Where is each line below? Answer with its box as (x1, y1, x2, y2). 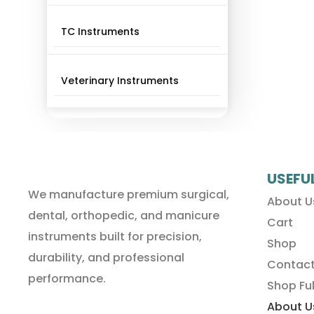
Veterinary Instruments (61, 74, 179, 88)
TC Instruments (61, 25, 140, 39)
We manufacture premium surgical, (28, 186, 229, 203)
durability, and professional (28, 250, 184, 266)
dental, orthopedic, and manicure (28, 207, 219, 224)
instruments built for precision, (28, 228, 202, 245)
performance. (28, 271, 106, 287)
